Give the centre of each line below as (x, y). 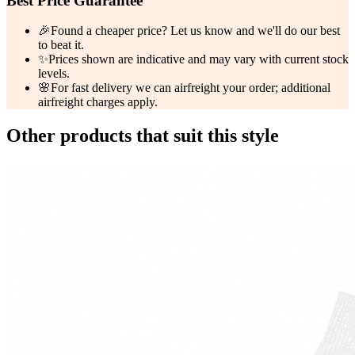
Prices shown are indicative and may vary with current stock (198, 59)
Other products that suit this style (143, 136)
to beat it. (61, 45)
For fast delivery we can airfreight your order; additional (191, 88)
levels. (54, 74)
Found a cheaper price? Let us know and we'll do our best (195, 31)
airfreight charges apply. (98, 102)
